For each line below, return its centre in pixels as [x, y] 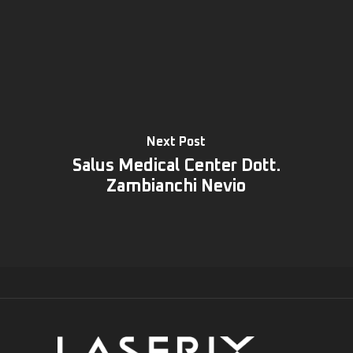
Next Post [176, 141]
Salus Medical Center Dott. [176, 166]
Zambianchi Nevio [176, 186]
